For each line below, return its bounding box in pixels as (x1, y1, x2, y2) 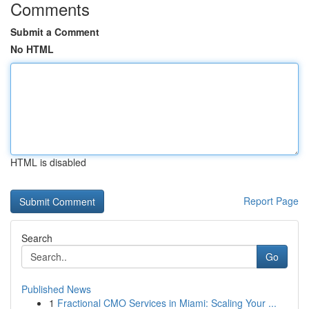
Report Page (243, 194, 299, 208)
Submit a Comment (10, 25, 99, 39)
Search (21, 231, 52, 245)
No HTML (10, 42, 54, 56)
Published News (21, 282, 91, 296)
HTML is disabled (10, 155, 86, 169)
